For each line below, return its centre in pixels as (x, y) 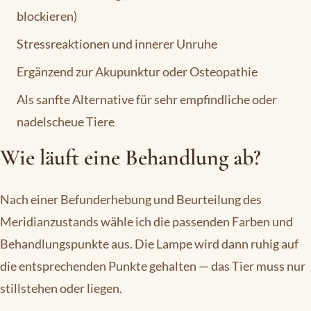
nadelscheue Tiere (66, 122)
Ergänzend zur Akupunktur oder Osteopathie (137, 72)
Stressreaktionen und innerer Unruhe (117, 44)
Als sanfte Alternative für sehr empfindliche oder (147, 100)
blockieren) (47, 16)
